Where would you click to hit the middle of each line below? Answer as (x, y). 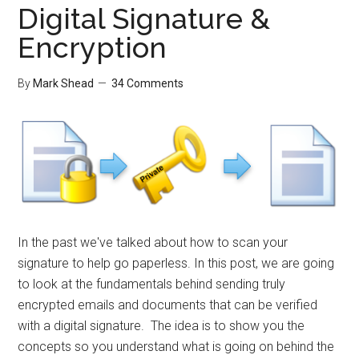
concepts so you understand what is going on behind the (176, 347)
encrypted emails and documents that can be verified (168, 305)
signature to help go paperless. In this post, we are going (176, 264)
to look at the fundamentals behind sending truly (152, 284)
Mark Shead (64, 83)
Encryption (93, 47)
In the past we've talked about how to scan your (153, 243)
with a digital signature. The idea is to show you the (161, 326)
